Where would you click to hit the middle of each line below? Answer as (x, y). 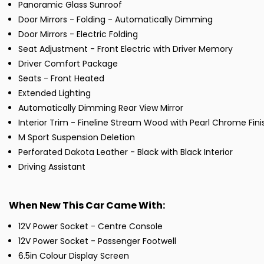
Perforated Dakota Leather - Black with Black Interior (126, 152)
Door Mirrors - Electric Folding (78, 34)
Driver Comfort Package (68, 64)
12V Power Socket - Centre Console (90, 227)
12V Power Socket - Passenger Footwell (97, 241)
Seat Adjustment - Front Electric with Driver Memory (126, 49)
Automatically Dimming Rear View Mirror (101, 108)
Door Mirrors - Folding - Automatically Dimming (115, 20)
